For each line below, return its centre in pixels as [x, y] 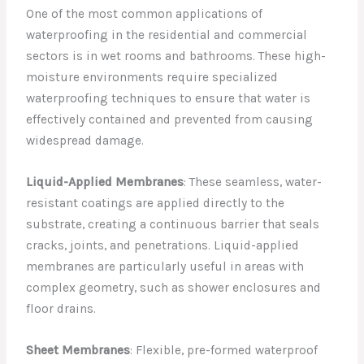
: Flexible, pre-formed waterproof [224, 351]
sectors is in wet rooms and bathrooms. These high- [176, 56]
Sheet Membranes [78, 351]
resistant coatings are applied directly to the [156, 204]
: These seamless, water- [253, 182]
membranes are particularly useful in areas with [165, 267]
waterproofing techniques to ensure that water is [169, 99]
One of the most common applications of [145, 14]
